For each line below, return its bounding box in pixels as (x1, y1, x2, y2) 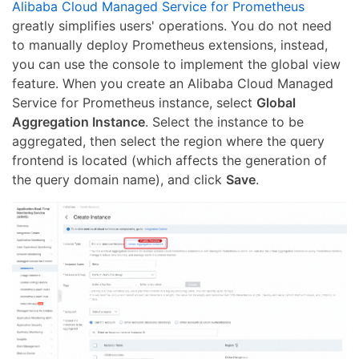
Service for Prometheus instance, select (12, 94, 256, 111)
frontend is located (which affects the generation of (12, 151, 327, 168)
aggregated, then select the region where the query (12, 132, 325, 149)
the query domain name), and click (12, 171, 226, 188)
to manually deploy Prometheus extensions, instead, (12, 36, 328, 53)
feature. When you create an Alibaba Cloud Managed (12, 75, 333, 91)
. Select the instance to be (145, 113, 304, 130)
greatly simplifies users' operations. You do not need (12, 17, 332, 34)
